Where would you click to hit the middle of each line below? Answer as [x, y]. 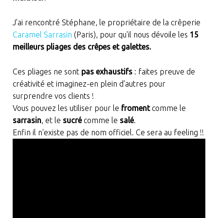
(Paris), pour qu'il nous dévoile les [131, 34]
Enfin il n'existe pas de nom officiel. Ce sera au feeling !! [108, 132]
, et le [52, 120]
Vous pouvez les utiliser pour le [67, 108]
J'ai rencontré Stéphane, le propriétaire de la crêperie [106, 22]
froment [135, 108]
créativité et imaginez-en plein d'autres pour [89, 83]
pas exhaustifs [107, 71]
